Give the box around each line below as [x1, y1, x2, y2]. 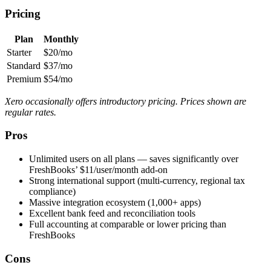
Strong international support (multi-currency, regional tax [29, 175, 245, 186]
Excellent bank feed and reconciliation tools [29, 207, 195, 218]
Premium [7, 73, 41, 84]
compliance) [29, 186, 76, 197]
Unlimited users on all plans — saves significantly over [29, 153, 238, 164]
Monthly [44, 33, 79, 44]
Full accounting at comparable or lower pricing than [29, 218, 226, 229]
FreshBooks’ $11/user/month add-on [29, 164, 168, 175]
